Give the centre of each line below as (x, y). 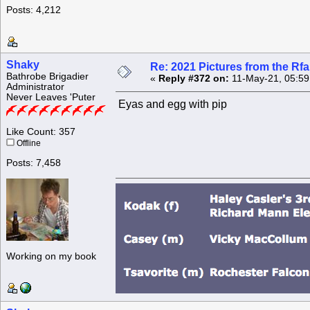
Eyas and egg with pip (171, 104)
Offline (28, 144)
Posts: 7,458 (34, 163)
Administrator (35, 87)
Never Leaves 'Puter (51, 98)
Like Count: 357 (41, 132)
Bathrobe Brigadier (47, 77)
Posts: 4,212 (34, 10)
